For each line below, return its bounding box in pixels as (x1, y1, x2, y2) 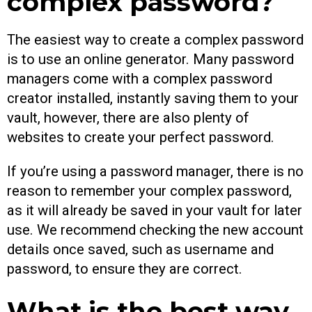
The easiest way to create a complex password (7, 31, 304, 49)
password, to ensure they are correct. (7, 260, 242, 277)
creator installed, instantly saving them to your (7, 90, 299, 107)
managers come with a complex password (7, 70, 272, 88)
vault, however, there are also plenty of (7, 109, 249, 127)
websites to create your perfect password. (7, 129, 274, 146)
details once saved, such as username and (7, 240, 274, 258)
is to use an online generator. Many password (7, 51, 294, 68)
